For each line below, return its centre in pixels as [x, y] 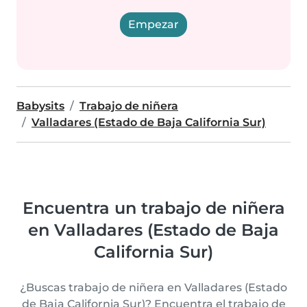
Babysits [40, 106]
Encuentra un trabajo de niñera [153, 208]
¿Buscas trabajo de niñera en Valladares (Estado [153, 287]
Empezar [153, 24]
